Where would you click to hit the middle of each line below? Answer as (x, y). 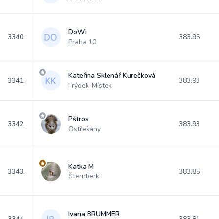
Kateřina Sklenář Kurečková (112, 76)
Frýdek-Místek (90, 85)
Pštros (78, 119)
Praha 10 (82, 42)
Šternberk (84, 176)
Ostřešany (85, 129)
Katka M (81, 166)
